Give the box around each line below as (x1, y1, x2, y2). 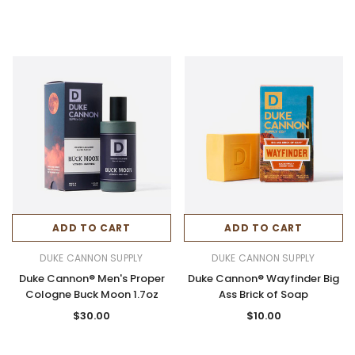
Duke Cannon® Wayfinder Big (188, 270, 339, 286)
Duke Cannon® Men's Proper (18, 270, 165, 286)
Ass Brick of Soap (219, 286, 308, 302)
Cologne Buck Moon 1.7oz (25, 286, 158, 302)
